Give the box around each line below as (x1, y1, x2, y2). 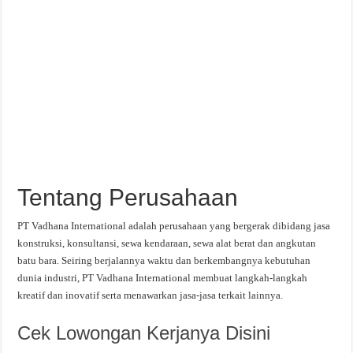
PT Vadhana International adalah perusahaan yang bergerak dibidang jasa (17, 219, 331, 232)
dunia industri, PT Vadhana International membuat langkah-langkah (17, 271, 308, 284)
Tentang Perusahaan (17, 184, 239, 210)
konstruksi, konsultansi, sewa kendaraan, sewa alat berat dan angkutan (17, 236, 317, 249)
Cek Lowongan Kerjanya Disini (17, 321, 271, 344)
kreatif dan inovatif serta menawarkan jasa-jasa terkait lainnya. (17, 288, 284, 301)
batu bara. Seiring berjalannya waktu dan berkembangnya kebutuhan (17, 254, 311, 266)
